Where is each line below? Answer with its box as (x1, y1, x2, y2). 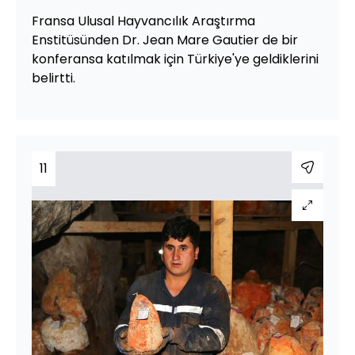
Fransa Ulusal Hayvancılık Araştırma (32, 12, 255, 30)
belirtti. (32, 69, 75, 87)
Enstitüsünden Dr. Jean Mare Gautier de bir (32, 31, 298, 49)
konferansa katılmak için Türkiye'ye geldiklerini (32, 50, 319, 68)
